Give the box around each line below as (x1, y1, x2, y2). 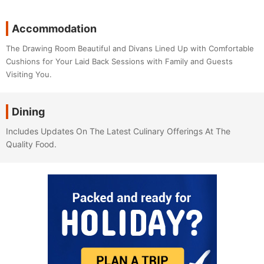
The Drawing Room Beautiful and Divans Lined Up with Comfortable (6, 44, 254, 53)
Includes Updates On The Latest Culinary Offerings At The (6, 126, 230, 136)
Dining (12, 105, 45, 118)
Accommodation (12, 22, 97, 35)
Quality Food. (6, 139, 57, 149)
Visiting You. (6, 70, 52, 79)
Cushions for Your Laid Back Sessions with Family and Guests (6, 57, 233, 66)
